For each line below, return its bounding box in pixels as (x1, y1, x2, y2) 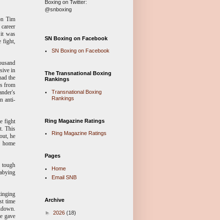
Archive (45, 197, 64, 203)
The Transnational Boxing (45, 70, 111, 77)
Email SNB (51, 174, 77, 181)
